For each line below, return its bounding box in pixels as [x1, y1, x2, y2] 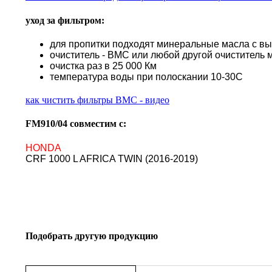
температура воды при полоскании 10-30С [50, 72, 243, 82]
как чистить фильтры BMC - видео [25, 95, 169, 105]
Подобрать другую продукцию [25, 230, 158, 241]
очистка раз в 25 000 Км [50, 61, 157, 71]
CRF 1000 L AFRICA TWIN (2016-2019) [25, 153, 198, 164]
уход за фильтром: [25, 15, 104, 25]
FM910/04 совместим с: [25, 118, 126, 129]
